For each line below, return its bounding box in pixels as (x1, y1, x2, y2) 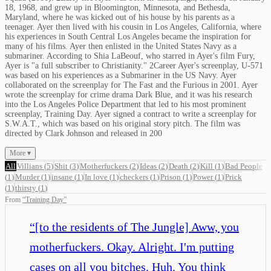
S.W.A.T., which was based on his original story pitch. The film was (5, 119, 240, 128)
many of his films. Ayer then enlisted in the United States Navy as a (5, 41, 237, 51)
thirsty (15, 183, 36, 192)
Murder (15, 172, 39, 181)
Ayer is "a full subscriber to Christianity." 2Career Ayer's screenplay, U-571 (5, 60, 263, 70)
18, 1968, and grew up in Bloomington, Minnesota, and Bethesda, (5, 2, 230, 12)
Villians (17, 161, 42, 171)
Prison (160, 172, 181, 181)
